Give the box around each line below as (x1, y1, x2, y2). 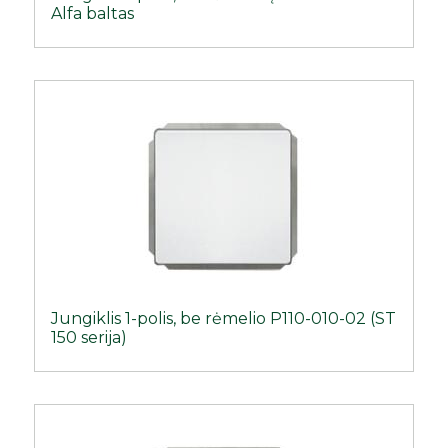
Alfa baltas (51, 4, 135, 24)
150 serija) (51, 328, 128, 348)
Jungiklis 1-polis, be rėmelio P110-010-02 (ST (51, 309, 397, 329)
